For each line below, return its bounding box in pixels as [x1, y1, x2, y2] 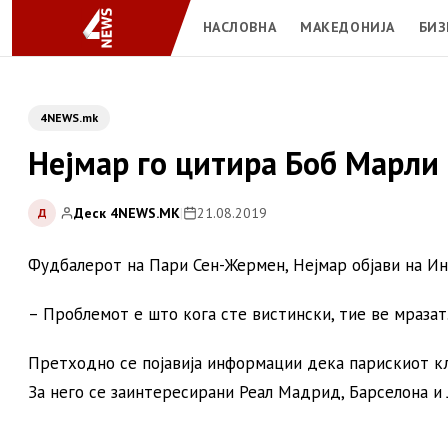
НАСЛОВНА [202, 17, 277, 36]
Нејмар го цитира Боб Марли [28, 142, 439, 184]
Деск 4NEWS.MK [74, 203, 180, 222]
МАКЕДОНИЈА [300, 17, 395, 36]
